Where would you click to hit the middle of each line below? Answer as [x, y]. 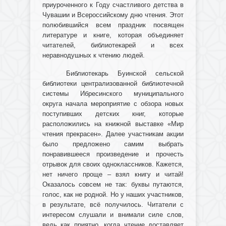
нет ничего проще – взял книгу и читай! [113, 175]
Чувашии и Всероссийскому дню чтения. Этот [113, 15]
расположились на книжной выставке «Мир [113, 124]
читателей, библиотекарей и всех [113, 45]
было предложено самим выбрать [113, 144]
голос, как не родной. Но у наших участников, [113, 195]
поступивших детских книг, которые [113, 114]
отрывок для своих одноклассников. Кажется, [113, 164]
